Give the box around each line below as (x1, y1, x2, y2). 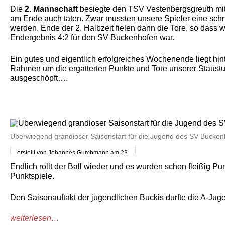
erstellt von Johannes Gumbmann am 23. (17, 149, 129, 156)
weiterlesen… (10, 214, 59, 222)
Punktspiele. (10, 172, 56, 180)
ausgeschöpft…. (10, 74, 68, 82)
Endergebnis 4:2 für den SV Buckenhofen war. (10, 33, 174, 42)
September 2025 (50, 157, 96, 164)
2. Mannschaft (25, 5, 78, 13)
